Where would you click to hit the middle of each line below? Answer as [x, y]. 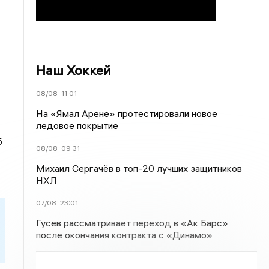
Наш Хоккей [74, 70]
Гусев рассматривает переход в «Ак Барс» [132, 223]
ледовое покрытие [77, 125]
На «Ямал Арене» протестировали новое [127, 113]
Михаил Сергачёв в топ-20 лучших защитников [139, 168]
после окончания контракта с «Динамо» [125, 235]
